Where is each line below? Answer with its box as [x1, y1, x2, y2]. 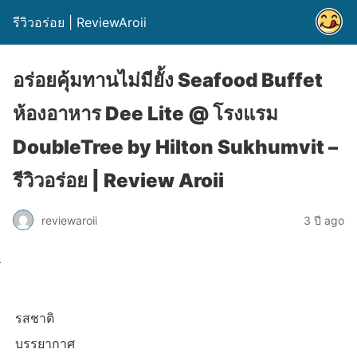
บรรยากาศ [15, 335, 75, 351]
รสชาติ [15, 309, 54, 326]
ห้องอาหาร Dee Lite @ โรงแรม [13, 102, 278, 125]
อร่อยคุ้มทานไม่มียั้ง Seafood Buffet [13, 69, 323, 92]
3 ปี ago [304, 213, 344, 227]
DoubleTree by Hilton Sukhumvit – [13, 135, 338, 159]
